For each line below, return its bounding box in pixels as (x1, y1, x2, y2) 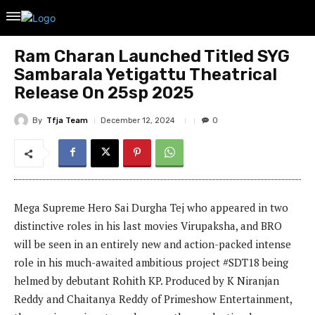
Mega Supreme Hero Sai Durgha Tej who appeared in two (14, 200, 288, 215)
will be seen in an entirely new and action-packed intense (14, 237, 291, 252)
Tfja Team (46, 115, 88, 125)
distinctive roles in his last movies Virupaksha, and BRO (14, 219, 282, 233)
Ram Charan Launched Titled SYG (14, 46, 290, 66)
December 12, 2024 (101, 116, 175, 125)
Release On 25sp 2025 (14, 83, 194, 103)
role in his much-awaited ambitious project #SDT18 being (14, 255, 288, 270)
